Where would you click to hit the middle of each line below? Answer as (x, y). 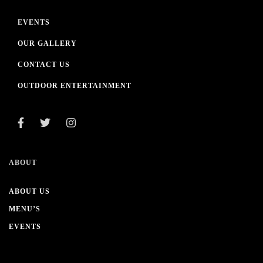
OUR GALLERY (47, 43)
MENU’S (25, 209)
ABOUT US (29, 191)
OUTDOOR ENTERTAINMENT (75, 86)
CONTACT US (44, 65)
